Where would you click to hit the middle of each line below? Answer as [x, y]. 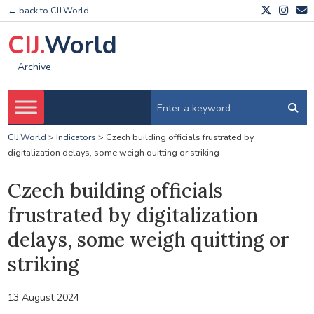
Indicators [76, 137]
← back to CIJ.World [48, 11]
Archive [34, 67]
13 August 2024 [43, 297]
